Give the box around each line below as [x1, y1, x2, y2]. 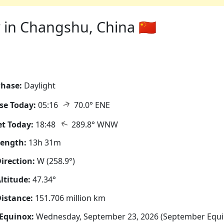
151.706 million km [33, 192, 105, 203]
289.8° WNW [69, 118, 118, 130]
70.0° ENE [72, 99, 110, 110]
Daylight [24, 80, 55, 91]
